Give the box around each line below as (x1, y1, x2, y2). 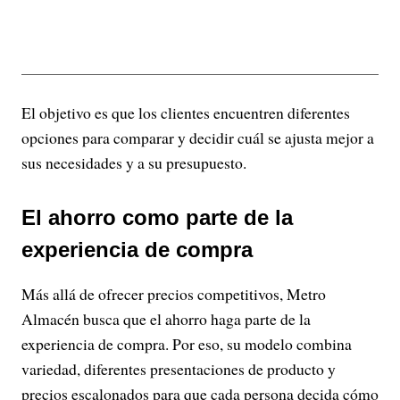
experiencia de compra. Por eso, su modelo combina (21, 332, 352, 354)
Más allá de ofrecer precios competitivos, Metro (21, 282, 326, 304)
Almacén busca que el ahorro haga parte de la (21, 307, 311, 329)
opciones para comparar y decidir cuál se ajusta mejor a (21, 126, 374, 148)
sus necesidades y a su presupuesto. (21, 151, 246, 173)
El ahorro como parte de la (21, 204, 293, 229)
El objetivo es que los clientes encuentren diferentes (21, 101, 350, 123)
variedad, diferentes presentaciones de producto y (21, 357, 336, 379)
